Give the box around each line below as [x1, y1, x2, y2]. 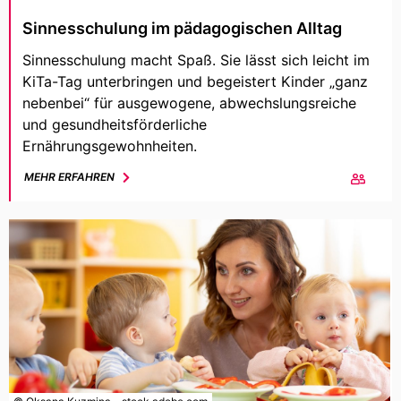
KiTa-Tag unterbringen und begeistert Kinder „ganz [22, 73, 368, 91]
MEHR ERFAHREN [24, 170, 115, 184]
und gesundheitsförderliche [22, 115, 207, 134]
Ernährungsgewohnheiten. [22, 137, 197, 156]
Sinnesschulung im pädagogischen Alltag [22, 19, 342, 38]
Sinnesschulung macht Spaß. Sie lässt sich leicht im [22, 51, 370, 70]
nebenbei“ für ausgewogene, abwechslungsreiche [22, 94, 356, 113]
